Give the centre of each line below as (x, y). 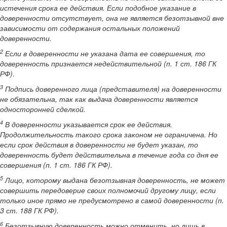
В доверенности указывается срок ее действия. (88, 124)
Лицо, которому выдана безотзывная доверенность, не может (114, 180)
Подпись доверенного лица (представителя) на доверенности (112, 89)
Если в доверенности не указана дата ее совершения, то (104, 53)
